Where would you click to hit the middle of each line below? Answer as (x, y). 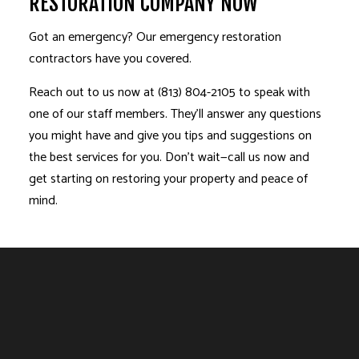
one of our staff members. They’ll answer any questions (175, 114)
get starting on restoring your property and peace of (168, 179)
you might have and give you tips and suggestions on (170, 135)
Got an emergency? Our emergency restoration (155, 37)
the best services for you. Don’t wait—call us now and (169, 157)
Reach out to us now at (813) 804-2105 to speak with (169, 92)
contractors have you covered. (110, 58)
